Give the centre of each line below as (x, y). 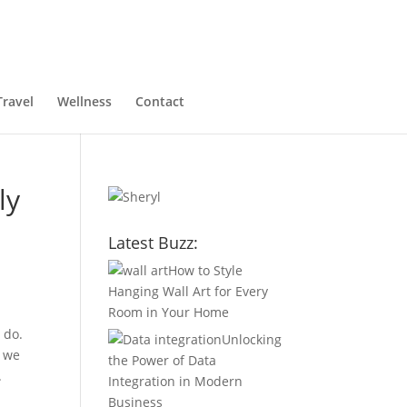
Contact (160, 101)
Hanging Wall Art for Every (189, 291)
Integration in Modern (176, 381)
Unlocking (252, 339)
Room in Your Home (169, 312)
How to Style (206, 270)
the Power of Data (163, 360)
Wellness (84, 101)
